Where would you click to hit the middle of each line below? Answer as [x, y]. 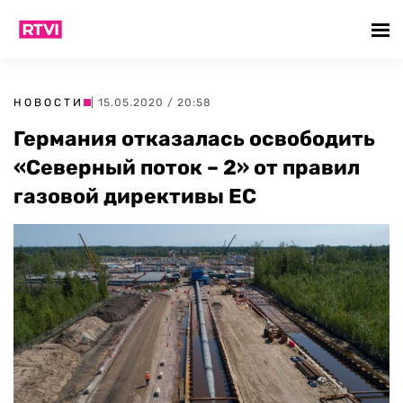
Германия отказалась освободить [194, 139]
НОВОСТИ [49, 103]
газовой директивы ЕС [135, 196]
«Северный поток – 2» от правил [187, 167]
